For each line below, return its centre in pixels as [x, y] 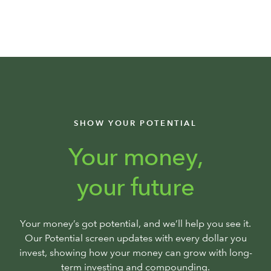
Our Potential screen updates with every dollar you [135, 238]
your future [135, 187]
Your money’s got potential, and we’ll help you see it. [135, 224]
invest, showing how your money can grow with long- [135, 253]
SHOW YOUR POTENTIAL [135, 123]
